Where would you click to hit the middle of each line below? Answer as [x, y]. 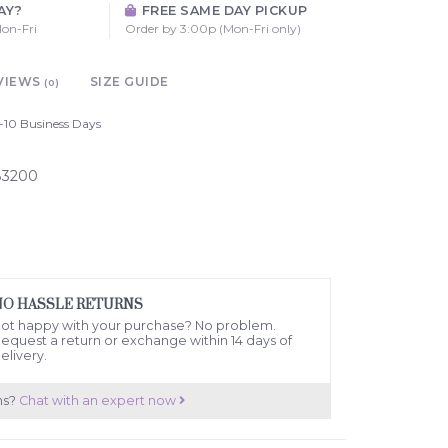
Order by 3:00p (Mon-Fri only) [212, 28]
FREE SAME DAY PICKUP [223, 10]
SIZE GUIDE [129, 81]
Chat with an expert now [98, 400]
